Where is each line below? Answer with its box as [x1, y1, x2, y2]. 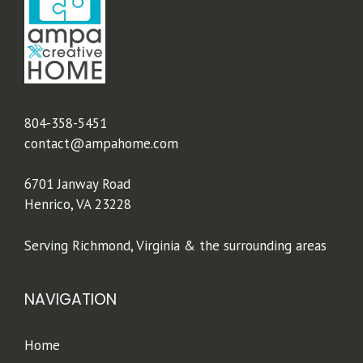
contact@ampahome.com [24, 134, 178, 152]
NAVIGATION [24, 288, 117, 310]
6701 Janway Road [24, 175, 130, 194]
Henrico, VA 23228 [24, 195, 131, 214]
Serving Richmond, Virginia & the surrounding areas [24, 236, 327, 254]
